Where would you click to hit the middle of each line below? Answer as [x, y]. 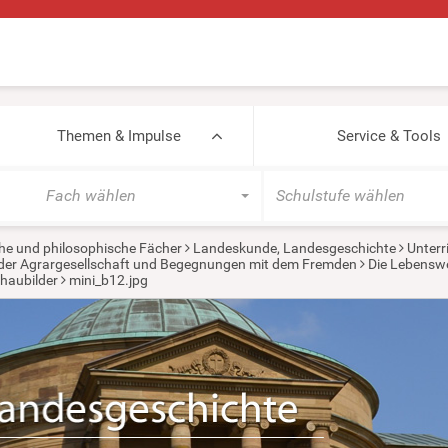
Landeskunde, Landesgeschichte [294, 248]
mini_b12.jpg [108, 280]
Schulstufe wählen [340, 195]
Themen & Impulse [118, 136]
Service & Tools [388, 136]
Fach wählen [91, 195]
